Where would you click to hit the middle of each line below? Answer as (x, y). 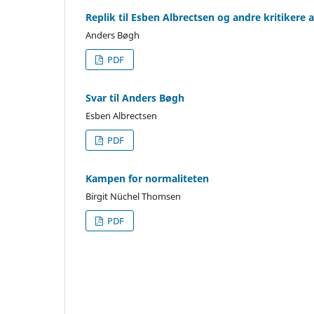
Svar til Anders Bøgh (135, 97)
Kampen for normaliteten (147, 178)
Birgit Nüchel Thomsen (133, 196)
